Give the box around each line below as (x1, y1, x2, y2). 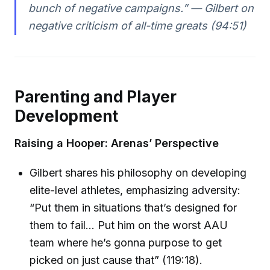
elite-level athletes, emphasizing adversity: (30, 184, 241, 197)
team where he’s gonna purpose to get (30, 236, 222, 250)
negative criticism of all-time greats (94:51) (28, 19, 246, 32)
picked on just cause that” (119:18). (30, 254, 203, 267)
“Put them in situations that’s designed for (30, 201, 237, 215)
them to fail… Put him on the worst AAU (30, 219, 228, 232)
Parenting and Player (14, 87, 177, 106)
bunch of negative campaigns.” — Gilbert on (28, 1, 254, 14)
